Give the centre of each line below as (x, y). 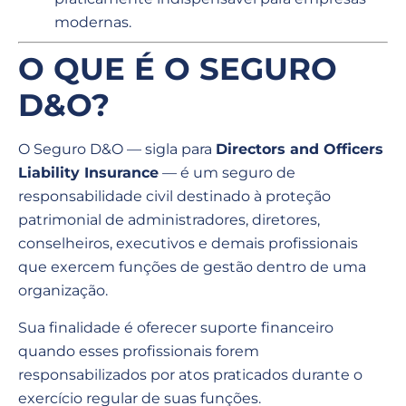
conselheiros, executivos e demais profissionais (188, 244)
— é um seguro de (227, 173)
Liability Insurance (88, 173)
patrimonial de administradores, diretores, (169, 220)
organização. (63, 291)
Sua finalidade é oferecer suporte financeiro (176, 327)
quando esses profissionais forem (139, 351)
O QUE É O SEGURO (178, 69)
